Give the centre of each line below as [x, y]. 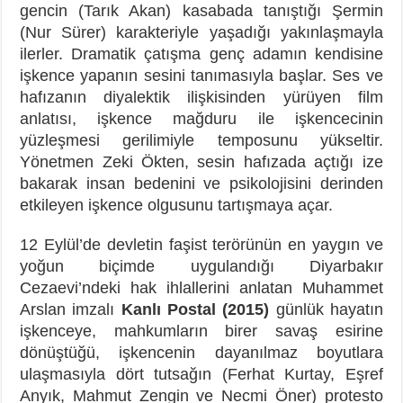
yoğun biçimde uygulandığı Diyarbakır [201, 266]
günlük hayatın [326, 309]
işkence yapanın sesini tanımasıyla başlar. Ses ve [201, 75]
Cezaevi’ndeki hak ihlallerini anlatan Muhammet [201, 287]
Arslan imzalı [71, 309]
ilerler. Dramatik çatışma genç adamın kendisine [201, 54]
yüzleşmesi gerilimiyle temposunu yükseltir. [201, 140]
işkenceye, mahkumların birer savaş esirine [201, 331]
